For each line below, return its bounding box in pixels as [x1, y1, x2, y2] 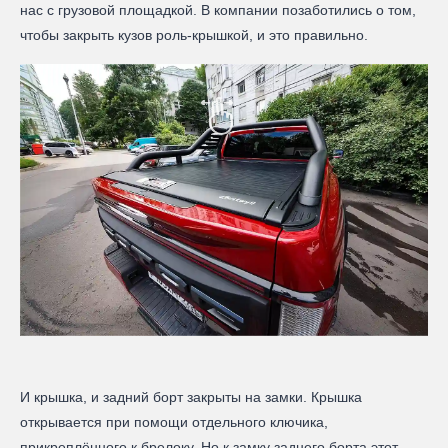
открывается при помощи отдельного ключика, [20, 414, 328, 431]
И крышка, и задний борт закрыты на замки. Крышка [20, 389, 362, 406]
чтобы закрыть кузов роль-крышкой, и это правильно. [20, 26, 372, 43]
